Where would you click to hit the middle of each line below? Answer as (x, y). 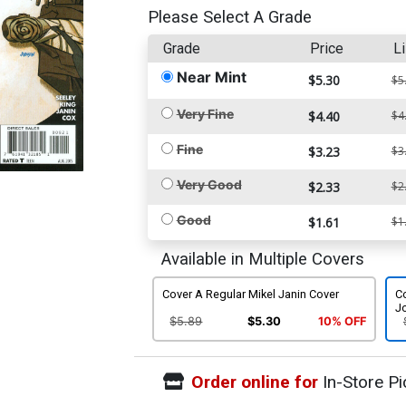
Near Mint (211, 77)
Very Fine (205, 113)
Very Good (209, 184)
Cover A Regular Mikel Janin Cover (250, 294)
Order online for (254, 382)
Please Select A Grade (229, 17)
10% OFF (342, 322)
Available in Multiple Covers (262, 259)
